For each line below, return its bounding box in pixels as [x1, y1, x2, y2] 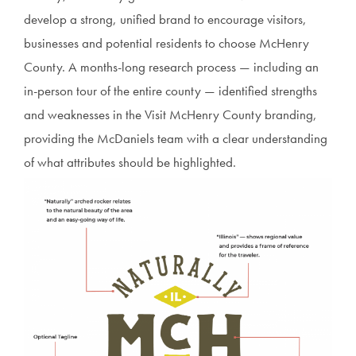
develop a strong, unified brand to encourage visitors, [24, 10, 307, 28]
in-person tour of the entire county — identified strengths [24, 82, 317, 99]
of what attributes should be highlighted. [24, 153, 236, 171]
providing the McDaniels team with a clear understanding [24, 130, 327, 147]
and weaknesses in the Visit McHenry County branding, [24, 106, 317, 123]
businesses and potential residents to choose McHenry [24, 34, 309, 52]
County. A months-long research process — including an [24, 58, 319, 75]
